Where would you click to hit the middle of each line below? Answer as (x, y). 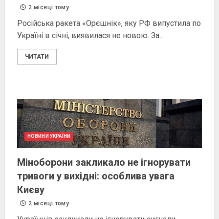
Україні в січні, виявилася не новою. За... (90, 36)
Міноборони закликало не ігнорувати (104, 163)
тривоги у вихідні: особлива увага (96, 176)
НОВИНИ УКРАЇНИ (49, 136)
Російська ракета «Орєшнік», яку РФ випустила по (109, 23)
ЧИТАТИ (37, 57)
